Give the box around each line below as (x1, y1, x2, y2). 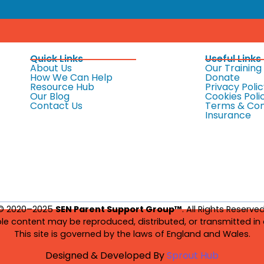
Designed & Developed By (45, 249, 167, 263)
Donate (204, 70, 240, 84)
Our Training (204, 61, 262, 75)
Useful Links (204, 51, 261, 65)
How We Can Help (30, 70, 113, 84)
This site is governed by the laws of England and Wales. (14, 228, 250, 240)
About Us (30, 61, 72, 75)
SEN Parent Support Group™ (55, 203, 182, 216)
